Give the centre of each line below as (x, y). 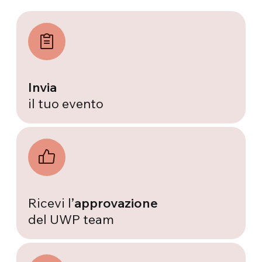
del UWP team (71, 219)
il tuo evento (66, 103)
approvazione (116, 203)
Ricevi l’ (51, 203)
